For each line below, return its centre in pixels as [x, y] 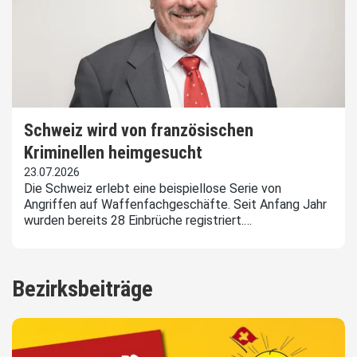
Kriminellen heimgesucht [113, 153]
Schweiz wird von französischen [139, 131]
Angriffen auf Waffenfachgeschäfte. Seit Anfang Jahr [175, 205]
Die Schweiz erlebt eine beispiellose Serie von [153, 189]
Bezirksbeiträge [82, 289]
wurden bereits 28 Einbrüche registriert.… [138, 221]
